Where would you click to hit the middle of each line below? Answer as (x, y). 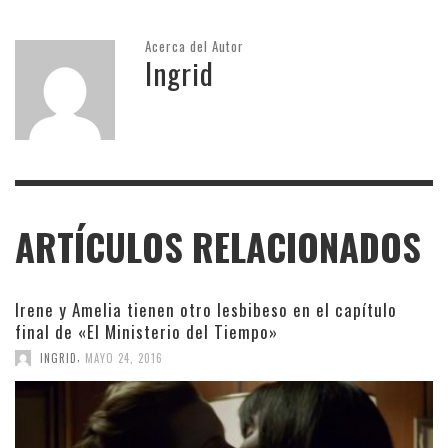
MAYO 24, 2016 (124, 357)
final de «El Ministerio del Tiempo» (146, 331)
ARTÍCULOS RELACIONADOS (218, 246)
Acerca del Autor (194, 45)
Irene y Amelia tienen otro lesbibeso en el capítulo (206, 309)
